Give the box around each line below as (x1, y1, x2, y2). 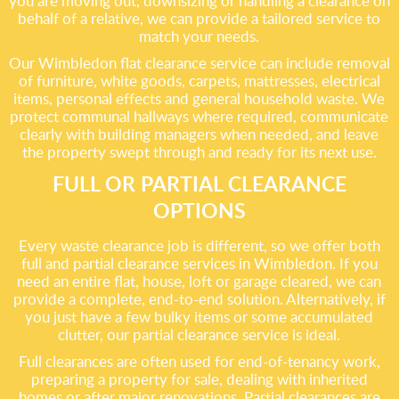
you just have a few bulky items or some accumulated (25, 306, 374, 327)
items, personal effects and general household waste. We (13, 88, 386, 109)
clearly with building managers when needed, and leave (20, 124, 379, 144)
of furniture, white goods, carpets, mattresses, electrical (18, 70, 380, 91)
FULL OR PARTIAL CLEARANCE (52, 169, 346, 198)
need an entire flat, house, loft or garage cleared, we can (17, 271, 382, 291)
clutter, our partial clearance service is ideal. (58, 324, 341, 345)
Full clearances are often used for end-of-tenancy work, (18, 351, 380, 371)
